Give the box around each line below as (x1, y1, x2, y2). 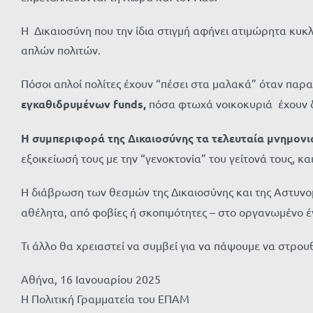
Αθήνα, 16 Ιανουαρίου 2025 (21, 272, 161, 286)
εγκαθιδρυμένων (21, 96, 113, 111)
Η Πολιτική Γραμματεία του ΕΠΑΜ (21, 291, 189, 305)
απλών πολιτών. (21, 43, 101, 57)
